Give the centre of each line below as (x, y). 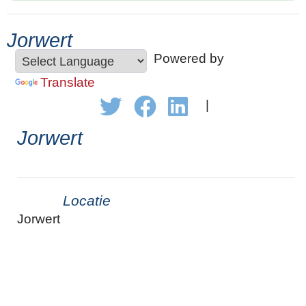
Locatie (86, 200)
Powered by (185, 59)
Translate (68, 83)
